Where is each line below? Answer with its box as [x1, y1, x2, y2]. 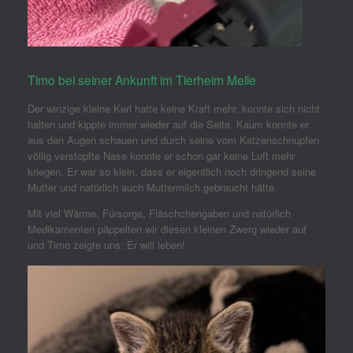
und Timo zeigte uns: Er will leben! [28, 237, 185, 253]
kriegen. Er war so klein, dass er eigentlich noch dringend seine [28, 164, 316, 180]
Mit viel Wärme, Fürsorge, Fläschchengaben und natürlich [28, 206, 291, 221]
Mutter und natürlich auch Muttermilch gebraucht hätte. [28, 180, 277, 195]
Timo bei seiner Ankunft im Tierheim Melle [28, 70, 256, 88]
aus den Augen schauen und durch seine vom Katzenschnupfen [28, 132, 319, 148]
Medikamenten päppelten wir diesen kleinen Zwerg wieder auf [28, 221, 307, 237]
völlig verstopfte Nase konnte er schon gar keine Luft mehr [28, 148, 295, 164]
